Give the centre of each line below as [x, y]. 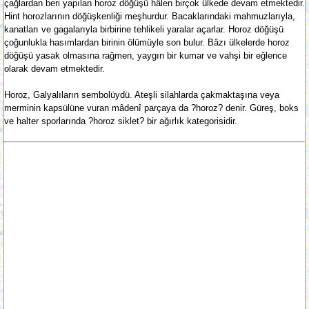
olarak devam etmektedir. [54, 69]
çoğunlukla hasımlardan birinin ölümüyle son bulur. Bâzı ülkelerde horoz [147, 42]
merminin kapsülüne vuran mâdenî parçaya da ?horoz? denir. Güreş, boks [151, 108]
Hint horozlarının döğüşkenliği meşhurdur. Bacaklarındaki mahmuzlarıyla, [150, 16]
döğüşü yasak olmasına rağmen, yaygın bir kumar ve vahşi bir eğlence [146, 56]
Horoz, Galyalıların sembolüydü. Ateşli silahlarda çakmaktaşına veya [142, 95]
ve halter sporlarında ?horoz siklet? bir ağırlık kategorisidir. [121, 121]
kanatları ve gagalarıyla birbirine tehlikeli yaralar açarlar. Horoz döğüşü [144, 29]
